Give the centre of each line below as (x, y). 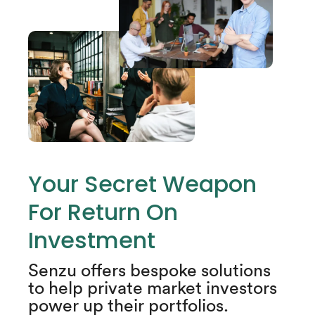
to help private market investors (153, 287)
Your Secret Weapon (142, 184)
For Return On (103, 212)
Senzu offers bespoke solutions (149, 270)
